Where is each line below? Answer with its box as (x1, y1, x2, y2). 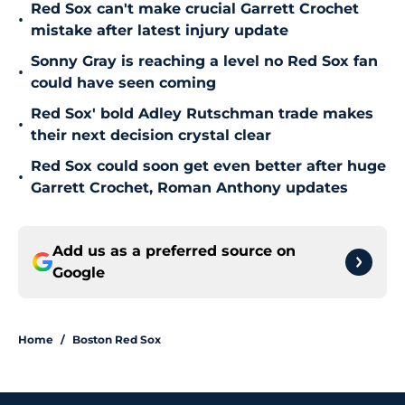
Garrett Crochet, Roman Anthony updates (31, 179, 348, 197)
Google (52, 264, 105, 282)
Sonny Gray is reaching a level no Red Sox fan (31, 52, 378, 71)
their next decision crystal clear (31, 127, 271, 145)
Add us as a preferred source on (52, 242, 296, 260)
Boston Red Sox (72, 333, 161, 347)
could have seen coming (31, 74, 216, 92)
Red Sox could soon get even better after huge (31, 157, 386, 175)
